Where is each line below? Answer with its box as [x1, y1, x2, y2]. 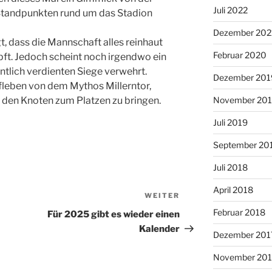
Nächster [179, 191, 223, 203]
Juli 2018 [212, 162, 248, 173]
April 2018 [212, 185, 253, 195]
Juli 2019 [212, 117, 248, 128]
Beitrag [179, 206, 215, 218]
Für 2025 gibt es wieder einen [47, 209, 180, 220]
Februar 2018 [212, 207, 265, 218]
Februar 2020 [212, 50, 267, 61]
